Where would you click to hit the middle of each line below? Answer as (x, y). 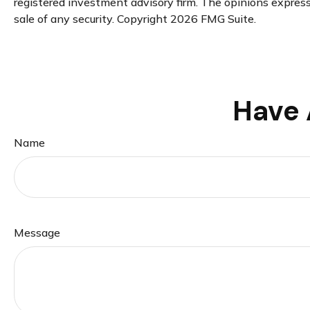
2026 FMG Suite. (213, 18)
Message (37, 232)
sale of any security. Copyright (92, 18)
